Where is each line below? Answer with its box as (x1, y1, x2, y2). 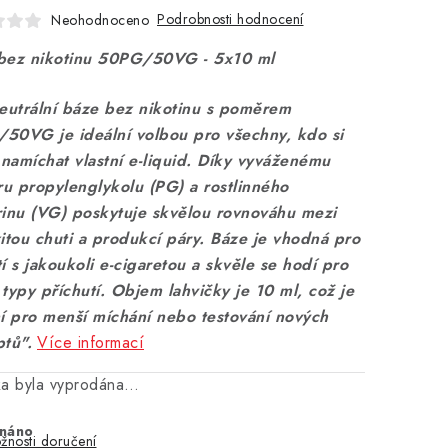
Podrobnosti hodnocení (157, 9, 304, 29)
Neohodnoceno (51, 9, 149, 30)
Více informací (37, 331, 144, 354)
